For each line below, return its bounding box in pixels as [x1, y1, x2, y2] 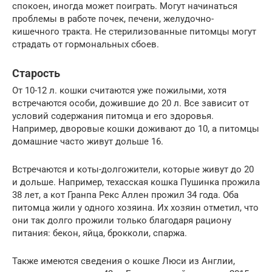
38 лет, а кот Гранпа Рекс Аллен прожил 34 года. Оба [12, 189, 239, 200]
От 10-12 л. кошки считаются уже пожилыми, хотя [12, 85, 226, 96]
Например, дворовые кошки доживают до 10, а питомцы [12, 123, 259, 134]
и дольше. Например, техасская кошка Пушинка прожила [12, 177, 260, 188]
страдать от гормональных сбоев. [12, 39, 161, 50]
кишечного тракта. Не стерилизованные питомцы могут [12, 26, 256, 37]
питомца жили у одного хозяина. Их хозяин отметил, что [12, 202, 259, 213]
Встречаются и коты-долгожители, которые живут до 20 [12, 164, 254, 175]
